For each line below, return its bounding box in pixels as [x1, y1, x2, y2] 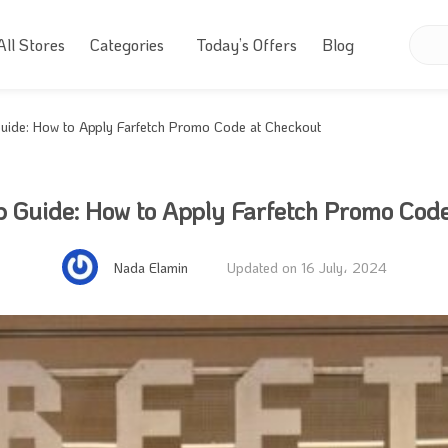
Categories [89, 34, 164, 55]
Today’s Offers [195, 34, 297, 55]
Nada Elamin [113, 257, 188, 277]
